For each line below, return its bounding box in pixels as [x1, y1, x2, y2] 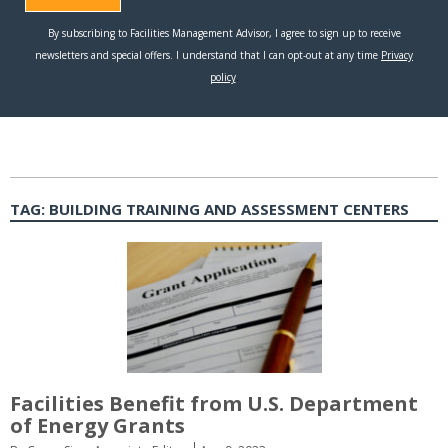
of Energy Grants [10, 411, 185, 439]
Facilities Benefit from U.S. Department [10, 389, 418, 417]
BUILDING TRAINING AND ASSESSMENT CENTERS [49, 199, 409, 220]
